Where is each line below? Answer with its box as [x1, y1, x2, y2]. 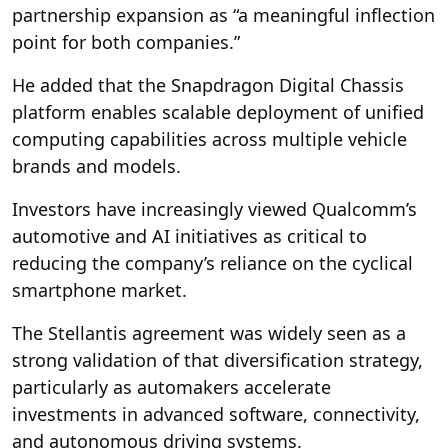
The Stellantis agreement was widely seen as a [12, 320, 406, 345]
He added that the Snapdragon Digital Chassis [12, 72, 404, 97]
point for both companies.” [12, 29, 240, 54]
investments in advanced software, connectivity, [12, 401, 420, 426]
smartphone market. [12, 277, 187, 302]
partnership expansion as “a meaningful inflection [12, 2, 435, 27]
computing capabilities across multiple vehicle [12, 126, 407, 151]
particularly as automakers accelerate [12, 374, 331, 399]
